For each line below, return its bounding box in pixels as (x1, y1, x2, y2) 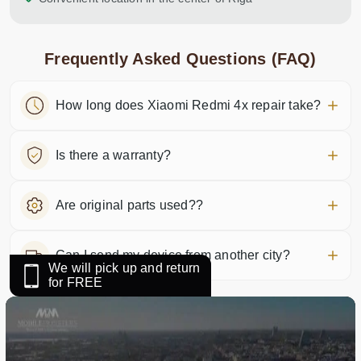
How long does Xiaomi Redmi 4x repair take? (56, 98, 322, 112)
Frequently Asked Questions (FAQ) (44, 50, 317, 68)
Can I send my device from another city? (56, 248, 290, 262)
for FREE (48, 276, 103, 289)
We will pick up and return (48, 261, 201, 275)
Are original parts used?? (56, 198, 203, 212)
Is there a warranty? (56, 148, 171, 162)
